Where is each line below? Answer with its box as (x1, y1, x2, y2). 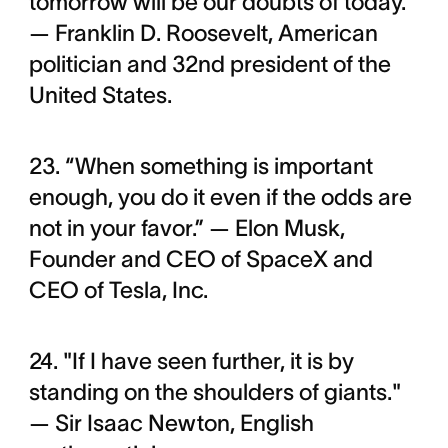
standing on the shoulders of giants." (28, 379, 401, 405)
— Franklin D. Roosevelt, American (28, 20, 378, 46)
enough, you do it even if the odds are (28, 184, 412, 210)
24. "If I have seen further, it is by (28, 348, 354, 374)
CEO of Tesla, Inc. (28, 277, 208, 303)
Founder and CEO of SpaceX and (28, 246, 373, 272)
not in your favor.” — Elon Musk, (28, 215, 345, 241)
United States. (28, 82, 172, 108)
